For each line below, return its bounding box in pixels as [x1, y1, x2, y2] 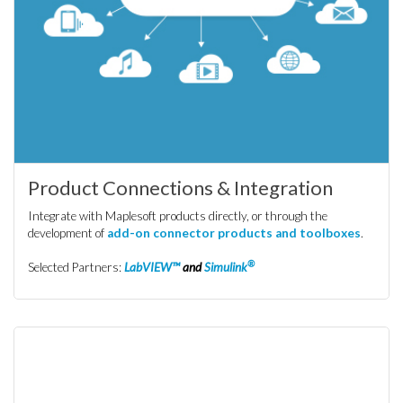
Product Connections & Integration [28, 175, 333, 200]
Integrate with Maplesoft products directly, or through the [28, 209, 327, 223]
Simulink [204, 260, 247, 274]
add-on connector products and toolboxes [107, 226, 361, 240]
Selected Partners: [28, 260, 124, 274]
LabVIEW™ [124, 260, 180, 274]
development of [28, 226, 107, 240]
